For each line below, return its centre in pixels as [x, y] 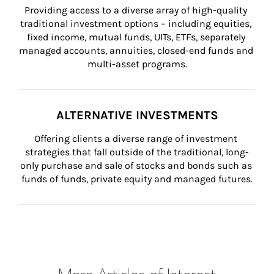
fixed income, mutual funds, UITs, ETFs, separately [137, 37]
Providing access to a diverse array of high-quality [137, 10]
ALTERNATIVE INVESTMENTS [137, 115]
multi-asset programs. [137, 64]
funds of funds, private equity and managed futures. [137, 179]
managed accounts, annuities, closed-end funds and [137, 50]
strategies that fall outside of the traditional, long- [137, 152]
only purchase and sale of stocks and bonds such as [137, 165]
